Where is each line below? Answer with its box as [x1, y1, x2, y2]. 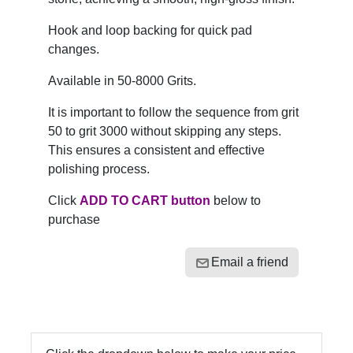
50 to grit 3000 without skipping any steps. [48, 124, 281, 138]
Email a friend [211, 255, 288, 269]
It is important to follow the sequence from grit [48, 106, 299, 119]
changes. [48, 43, 99, 56]
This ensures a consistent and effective [48, 143, 265, 157]
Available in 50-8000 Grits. [48, 74, 196, 87]
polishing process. [48, 162, 150, 176]
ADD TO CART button [80, 194, 210, 207]
